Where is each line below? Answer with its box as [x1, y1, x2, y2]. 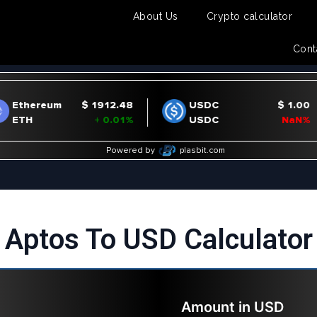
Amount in [180, 299, 250, 316]
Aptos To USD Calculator [4, 223, 313, 256]
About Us [132, 10, 178, 22]
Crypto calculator [206, 10, 293, 22]
